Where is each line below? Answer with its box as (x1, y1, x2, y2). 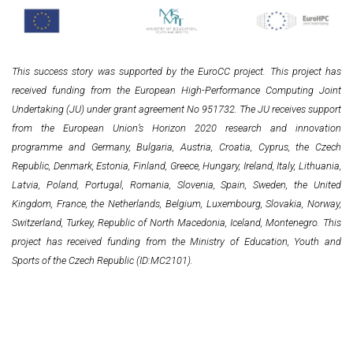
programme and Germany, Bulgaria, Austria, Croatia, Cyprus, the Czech (12, 140, 341, 153)
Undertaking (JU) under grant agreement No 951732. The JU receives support (12, 102, 341, 115)
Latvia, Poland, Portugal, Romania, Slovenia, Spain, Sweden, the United (12, 178, 341, 191)
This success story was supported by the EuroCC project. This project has (12, 65, 341, 77)
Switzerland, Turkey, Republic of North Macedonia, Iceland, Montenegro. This (12, 216, 341, 229)
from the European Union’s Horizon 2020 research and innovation (12, 121, 341, 134)
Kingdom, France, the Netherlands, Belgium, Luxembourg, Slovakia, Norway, (12, 197, 341, 210)
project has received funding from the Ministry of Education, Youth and (12, 235, 341, 247)
